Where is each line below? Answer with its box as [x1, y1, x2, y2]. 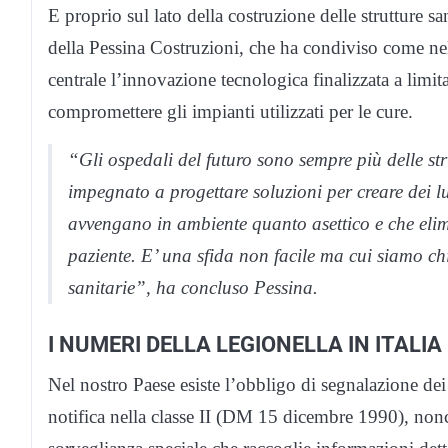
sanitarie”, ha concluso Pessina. [68, 277, 318, 299]
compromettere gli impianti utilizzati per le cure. [48, 101, 413, 123]
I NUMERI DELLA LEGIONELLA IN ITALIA [48, 331, 442, 358]
